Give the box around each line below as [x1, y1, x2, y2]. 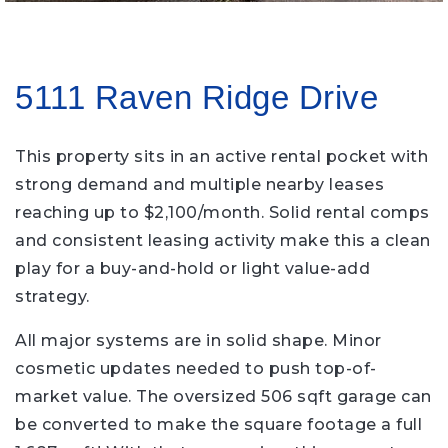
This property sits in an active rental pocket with [15, 147, 428, 166]
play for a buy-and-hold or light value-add [15, 259, 370, 278]
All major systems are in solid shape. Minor [15, 331, 382, 350]
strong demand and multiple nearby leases [15, 175, 384, 194]
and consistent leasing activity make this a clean [15, 231, 431, 250]
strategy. [15, 287, 90, 306]
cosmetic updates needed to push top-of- [15, 359, 377, 378]
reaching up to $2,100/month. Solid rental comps [15, 203, 430, 222]
